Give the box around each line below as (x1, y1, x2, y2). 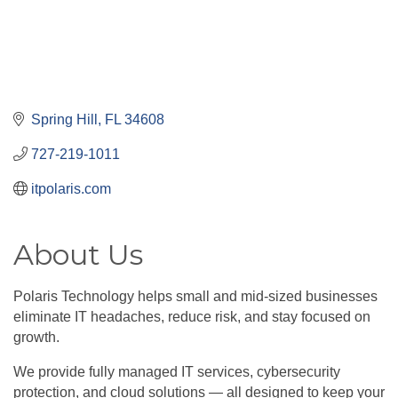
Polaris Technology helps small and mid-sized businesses (13, 288, 378, 304)
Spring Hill (31, 111, 98, 127)
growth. (13, 329, 60, 345)
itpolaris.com (31, 180, 111, 196)
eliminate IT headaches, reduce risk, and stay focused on (13, 308, 370, 324)
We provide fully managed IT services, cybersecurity (13, 363, 340, 379)
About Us (13, 236, 143, 272)
